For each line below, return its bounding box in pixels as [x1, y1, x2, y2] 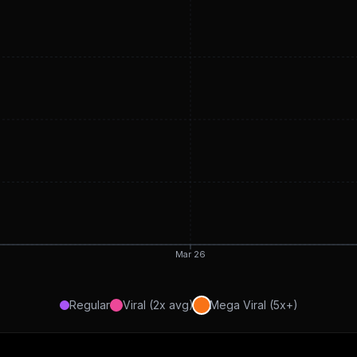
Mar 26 [175, 248, 206, 260]
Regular [69, 298, 110, 312]
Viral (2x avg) [122, 298, 194, 312]
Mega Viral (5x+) [209, 298, 298, 312]
